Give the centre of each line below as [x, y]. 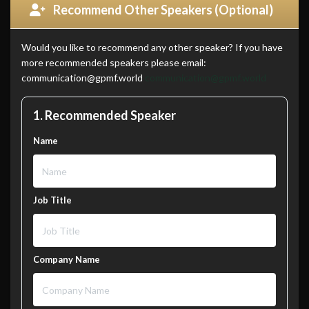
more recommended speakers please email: [114, 63]
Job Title [52, 200]
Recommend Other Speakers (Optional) [162, 10]
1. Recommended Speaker [104, 116]
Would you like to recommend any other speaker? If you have [152, 48]
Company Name [67, 260]
